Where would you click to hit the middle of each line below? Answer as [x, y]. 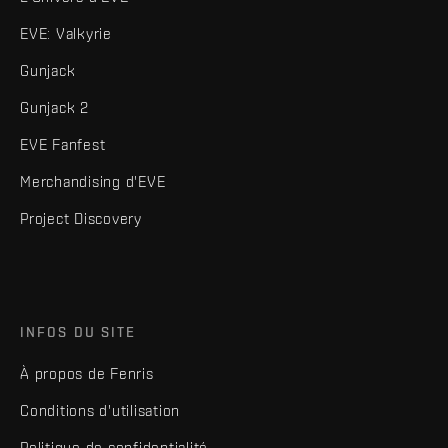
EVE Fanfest [63, 145]
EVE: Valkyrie [66, 34]
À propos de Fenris [87, 374]
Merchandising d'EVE [93, 182]
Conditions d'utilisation [100, 411]
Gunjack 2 [54, 108]
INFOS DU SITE [78, 332]
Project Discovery [81, 219]
